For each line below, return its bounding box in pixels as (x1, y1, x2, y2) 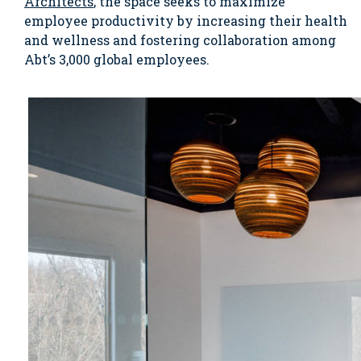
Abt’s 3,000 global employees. (24, 51, 210, 68)
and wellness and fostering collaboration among (24, 31, 336, 48)
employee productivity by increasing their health (24, 12, 347, 29)
